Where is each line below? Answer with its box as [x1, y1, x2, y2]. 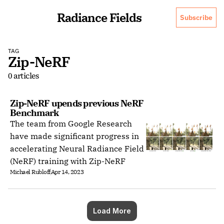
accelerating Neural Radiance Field [10, 143, 144, 153]
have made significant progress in [10, 131, 139, 141]
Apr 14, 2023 [50, 167, 84, 175]
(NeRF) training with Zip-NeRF [10, 156, 125, 166]
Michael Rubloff [10, 167, 50, 175]
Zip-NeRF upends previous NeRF [10, 97, 144, 109]
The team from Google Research [10, 118, 132, 128]
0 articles [8, 70, 39, 81]
